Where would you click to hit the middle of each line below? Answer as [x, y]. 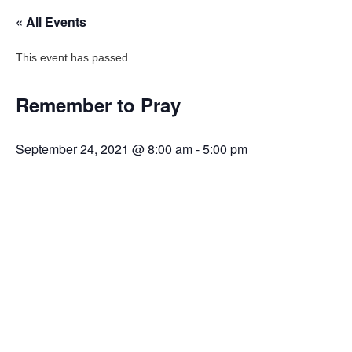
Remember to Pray [98, 104]
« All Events [51, 22]
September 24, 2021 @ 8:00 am [104, 149]
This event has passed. [73, 57]
